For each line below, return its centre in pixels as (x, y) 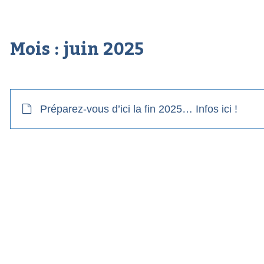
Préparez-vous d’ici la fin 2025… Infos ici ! (138, 109)
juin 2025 (103, 49)
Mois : (36, 49)
